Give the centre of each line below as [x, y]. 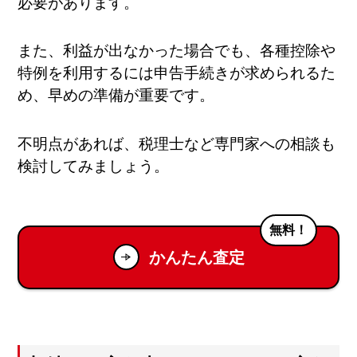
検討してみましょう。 [94, 166]
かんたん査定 [196, 257]
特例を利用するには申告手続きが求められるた [177, 73]
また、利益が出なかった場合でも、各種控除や [177, 51]
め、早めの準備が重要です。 [116, 96]
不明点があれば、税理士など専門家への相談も [177, 143]
